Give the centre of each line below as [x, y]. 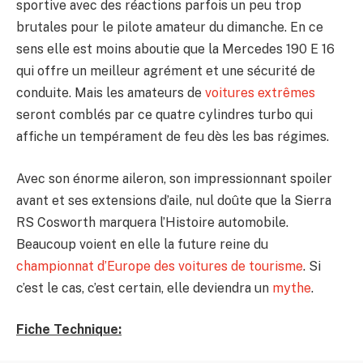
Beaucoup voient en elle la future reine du [142, 244]
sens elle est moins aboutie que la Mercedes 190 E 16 [175, 49]
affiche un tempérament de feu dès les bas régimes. [173, 137]
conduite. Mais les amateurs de [111, 93]
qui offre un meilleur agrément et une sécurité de [166, 71]
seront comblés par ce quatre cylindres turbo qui [164, 115]
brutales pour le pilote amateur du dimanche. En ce [170, 28]
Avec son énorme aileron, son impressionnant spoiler [174, 178]
